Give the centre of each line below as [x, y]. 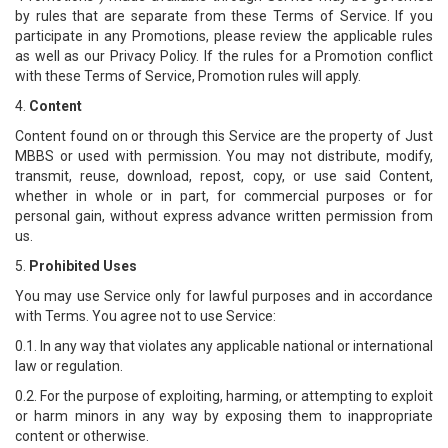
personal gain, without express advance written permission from [224, 216]
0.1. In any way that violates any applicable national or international [224, 346]
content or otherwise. [82, 436]
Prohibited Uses [83, 266]
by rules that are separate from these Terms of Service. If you [224, 16]
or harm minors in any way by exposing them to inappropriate [224, 416]
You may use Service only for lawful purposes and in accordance [224, 296]
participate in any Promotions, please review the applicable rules [224, 36]
